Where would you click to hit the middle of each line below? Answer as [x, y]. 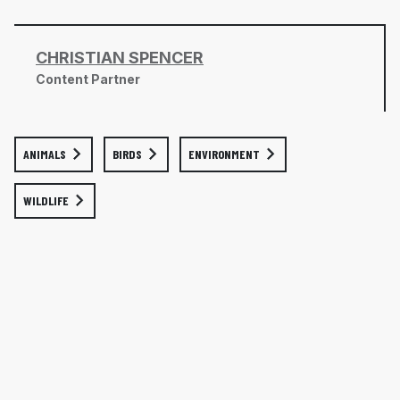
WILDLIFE [46, 201]
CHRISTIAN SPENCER [120, 58]
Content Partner [88, 79]
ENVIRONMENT [224, 154]
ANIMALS [45, 154]
